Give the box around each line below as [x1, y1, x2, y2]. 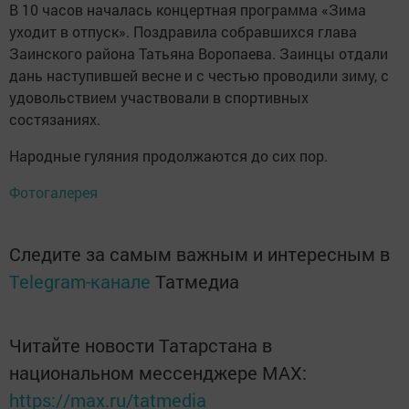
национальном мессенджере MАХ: [9, 361, 307, 385]
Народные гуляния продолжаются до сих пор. [9, 146, 328, 166]
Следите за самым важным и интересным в [9, 242, 390, 267]
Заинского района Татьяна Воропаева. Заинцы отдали [9, 44, 388, 64]
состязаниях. [9, 110, 100, 130]
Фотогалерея [9, 183, 98, 203]
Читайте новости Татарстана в [9, 333, 272, 358]
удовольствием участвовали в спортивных [9, 88, 309, 108]
